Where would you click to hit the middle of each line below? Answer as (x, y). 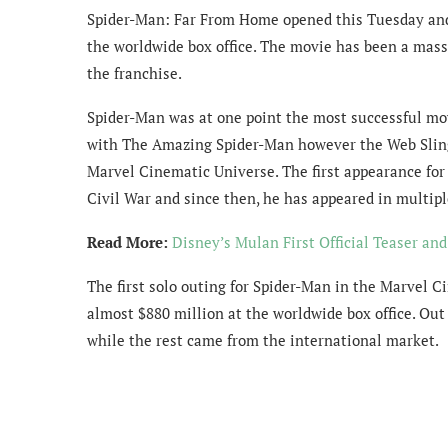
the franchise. (134, 73)
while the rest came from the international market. (263, 340)
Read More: (129, 242)
